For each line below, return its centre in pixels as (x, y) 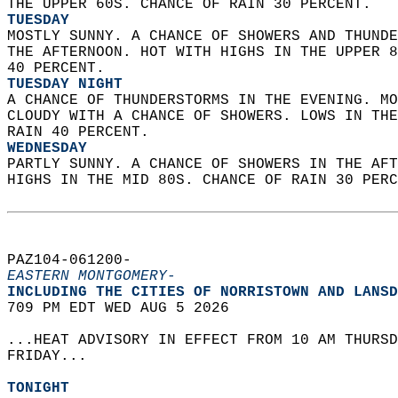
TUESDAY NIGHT (65, 84)
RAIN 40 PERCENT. (83, 132)
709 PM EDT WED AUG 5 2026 (127, 308)
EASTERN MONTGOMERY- (92, 276)
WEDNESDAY (47, 148)
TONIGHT (38, 388)
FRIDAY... (56, 356)
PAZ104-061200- (78, 260)
